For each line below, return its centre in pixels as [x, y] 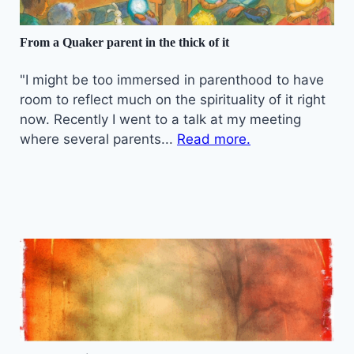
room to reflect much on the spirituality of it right [173, 99]
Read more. [214, 139]
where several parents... [98, 139]
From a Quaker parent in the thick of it [124, 42]
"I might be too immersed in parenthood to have [172, 79]
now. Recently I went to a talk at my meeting [160, 119]
